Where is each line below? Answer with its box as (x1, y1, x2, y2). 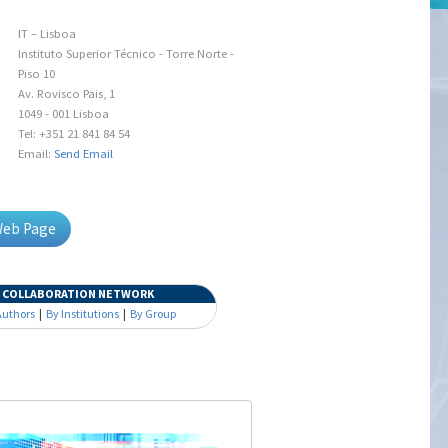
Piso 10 (17, 66, 55, 81)
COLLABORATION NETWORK (2, 286, 155, 301)
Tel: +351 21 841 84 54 (17, 126, 130, 141)
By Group (130, 306, 177, 321)
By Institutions (46, 306, 120, 321)
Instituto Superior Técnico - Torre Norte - (17, 46, 234, 61)
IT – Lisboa (17, 26, 76, 41)
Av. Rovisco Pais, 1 (17, 86, 115, 101)
